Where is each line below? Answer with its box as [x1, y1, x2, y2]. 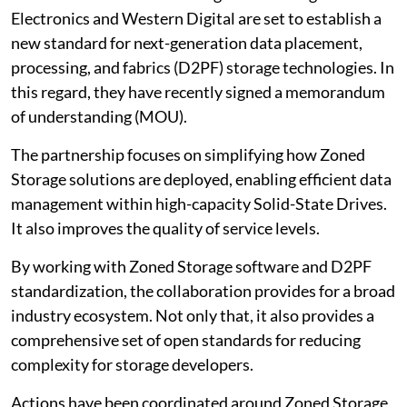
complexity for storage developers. [11, 353, 253, 374]
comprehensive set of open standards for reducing [11, 329, 361, 350]
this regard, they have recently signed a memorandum [11, 81, 385, 102]
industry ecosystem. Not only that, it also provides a [11, 304, 374, 325]
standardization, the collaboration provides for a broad [11, 280, 395, 301]
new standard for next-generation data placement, [11, 32, 362, 53]
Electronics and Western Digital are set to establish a [11, 7, 382, 28]
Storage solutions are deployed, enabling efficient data [11, 168, 392, 189]
